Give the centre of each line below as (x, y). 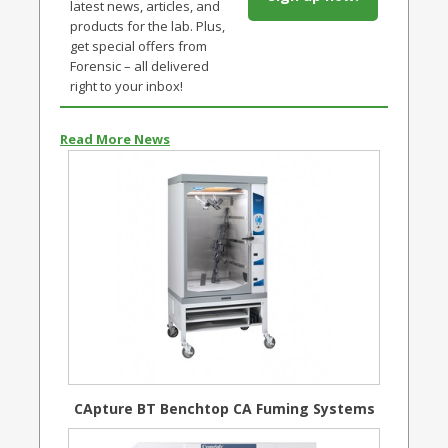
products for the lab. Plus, (147, 26)
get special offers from (138, 46)
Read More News (115, 139)
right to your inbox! (126, 86)
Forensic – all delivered (139, 66)
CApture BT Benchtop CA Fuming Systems (224, 408)
